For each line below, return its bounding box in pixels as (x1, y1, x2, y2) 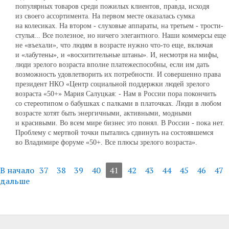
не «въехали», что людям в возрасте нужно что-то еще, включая (15, 41, 213, 49)
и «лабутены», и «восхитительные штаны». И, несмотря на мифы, (15, 51, 219, 59)
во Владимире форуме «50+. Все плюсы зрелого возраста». (15, 139, 197, 146)
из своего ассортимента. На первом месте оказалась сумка (15, 12, 195, 20)
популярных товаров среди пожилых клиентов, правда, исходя (15, 3, 209, 10)
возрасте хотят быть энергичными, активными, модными (15, 109, 192, 117)
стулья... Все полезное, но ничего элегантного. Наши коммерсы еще (15, 32, 226, 39)
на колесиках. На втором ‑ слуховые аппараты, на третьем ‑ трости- (15, 22, 223, 30)
